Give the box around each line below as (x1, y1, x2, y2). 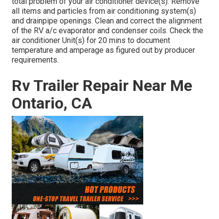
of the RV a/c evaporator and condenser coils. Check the (12, 26, 203, 36)
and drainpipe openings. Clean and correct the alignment (12, 16, 202, 26)
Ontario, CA (12, 94, 92, 113)
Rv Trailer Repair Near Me (12, 76, 192, 95)
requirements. (12, 55, 59, 65)
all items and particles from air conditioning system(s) (12, 6, 196, 16)
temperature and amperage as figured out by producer (12, 45, 195, 55)
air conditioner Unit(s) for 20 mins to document (12, 36, 170, 45)
